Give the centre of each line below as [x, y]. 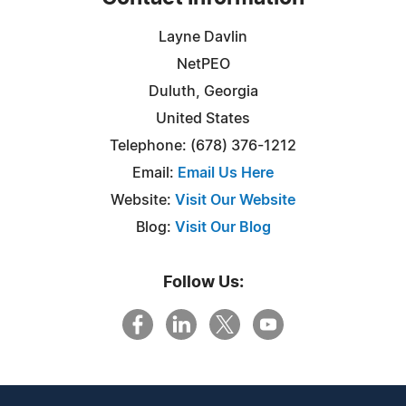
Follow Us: [203, 282]
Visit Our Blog [222, 227]
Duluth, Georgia [203, 91]
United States [203, 118]
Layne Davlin [203, 37]
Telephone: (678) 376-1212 [203, 145]
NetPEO [203, 64]
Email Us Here [226, 173]
